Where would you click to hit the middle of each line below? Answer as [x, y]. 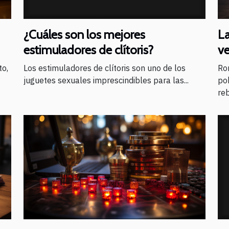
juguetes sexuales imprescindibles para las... [106, 81]
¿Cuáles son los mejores [84, 35]
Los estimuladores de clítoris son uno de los [105, 68]
